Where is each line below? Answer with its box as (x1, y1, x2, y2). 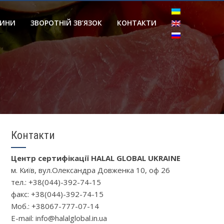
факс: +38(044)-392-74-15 (10, 189, 103, 199)
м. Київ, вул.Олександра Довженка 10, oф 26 (10, 165, 170, 175)
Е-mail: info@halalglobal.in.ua (10, 213, 107, 223)
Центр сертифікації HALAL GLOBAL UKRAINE (10, 153, 180, 163)
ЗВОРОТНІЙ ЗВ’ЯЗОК (30, 18, 102, 27)
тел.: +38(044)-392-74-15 (10, 177, 101, 187)
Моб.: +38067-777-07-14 (10, 201, 99, 211)
